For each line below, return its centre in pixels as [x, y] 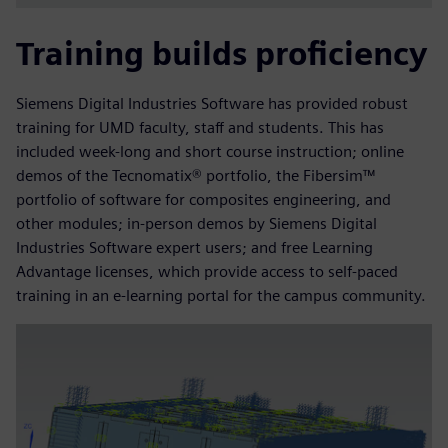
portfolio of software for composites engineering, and [203, 200]
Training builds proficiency [221, 54]
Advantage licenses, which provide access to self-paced [207, 272]
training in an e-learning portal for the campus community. [221, 296]
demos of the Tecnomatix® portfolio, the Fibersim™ [195, 176]
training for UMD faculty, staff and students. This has [200, 128]
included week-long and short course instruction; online [210, 152]
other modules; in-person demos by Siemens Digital [196, 224]
